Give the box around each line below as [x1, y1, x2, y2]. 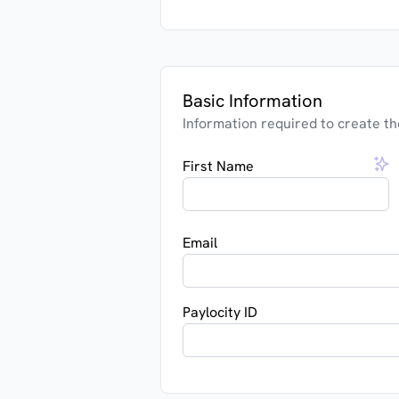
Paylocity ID [183, 303, 257, 322]
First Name [183, 157, 254, 175]
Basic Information [183, 89, 322, 112]
